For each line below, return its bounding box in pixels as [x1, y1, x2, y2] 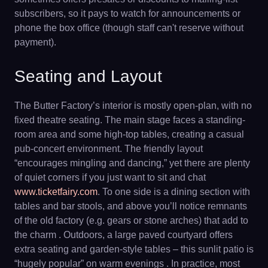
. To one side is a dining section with [98, 186, 250, 197]
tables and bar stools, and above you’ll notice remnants [14, 200, 247, 211]
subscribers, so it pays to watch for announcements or [14, 8, 240, 19]
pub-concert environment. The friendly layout [14, 143, 203, 154]
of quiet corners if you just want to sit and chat [14, 172, 206, 182]
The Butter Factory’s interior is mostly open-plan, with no [14, 100, 252, 111]
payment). [14, 36, 56, 47]
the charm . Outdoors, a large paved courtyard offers [14, 229, 233, 240]
